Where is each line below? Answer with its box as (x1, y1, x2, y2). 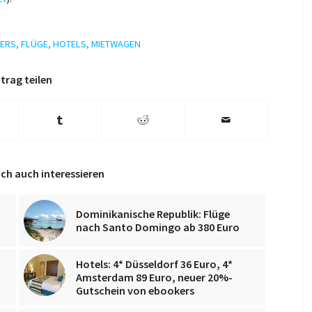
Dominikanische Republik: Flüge (76, 206, 230, 221)
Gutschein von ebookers (76, 283, 194, 297)
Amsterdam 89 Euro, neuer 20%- (76, 270, 233, 284)
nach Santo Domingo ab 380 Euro (76, 219, 240, 234)
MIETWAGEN (91, 37, 141, 50)
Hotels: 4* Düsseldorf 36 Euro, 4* (76, 256, 233, 271)
